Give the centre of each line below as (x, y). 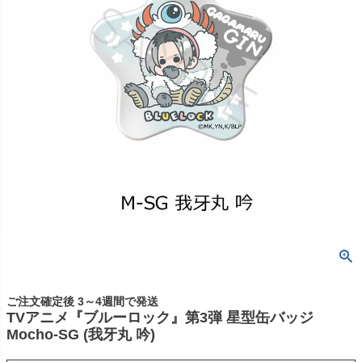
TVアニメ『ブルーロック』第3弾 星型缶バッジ (160, 318)
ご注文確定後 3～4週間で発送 (82, 302)
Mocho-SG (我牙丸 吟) (81, 335)
